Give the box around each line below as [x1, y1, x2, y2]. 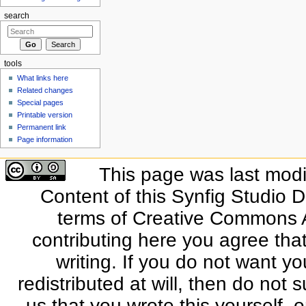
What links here [17, 73, 69, 82]
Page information [17, 135, 73, 143]
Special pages [17, 98, 64, 107]
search [3, 12, 29, 20]
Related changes [17, 85, 74, 94]
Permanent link [17, 122, 67, 131]
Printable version [17, 110, 73, 119]
